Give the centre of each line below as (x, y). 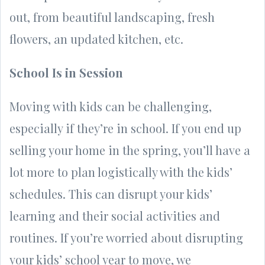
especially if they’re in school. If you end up (125, 128)
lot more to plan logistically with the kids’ (121, 172)
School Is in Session (66, 72)
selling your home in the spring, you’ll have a (130, 150)
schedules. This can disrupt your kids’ (111, 193)
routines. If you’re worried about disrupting (126, 237)
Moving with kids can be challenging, (111, 106)
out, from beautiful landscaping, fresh (112, 17)
